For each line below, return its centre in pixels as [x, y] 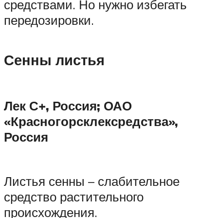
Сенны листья [54, 60]
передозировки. [49, 20]
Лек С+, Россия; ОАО [68, 105]
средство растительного [74, 197]
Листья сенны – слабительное [92, 181]
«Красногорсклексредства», [91, 121]
